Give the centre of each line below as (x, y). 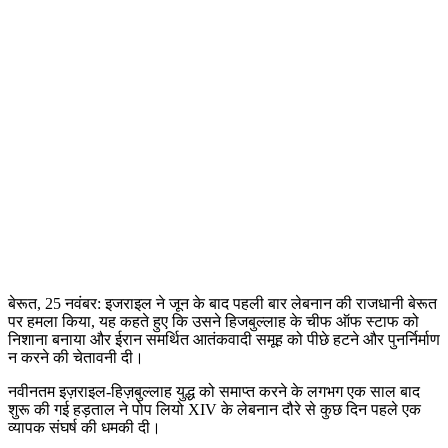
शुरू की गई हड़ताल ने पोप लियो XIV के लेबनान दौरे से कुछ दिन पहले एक (214, 410)
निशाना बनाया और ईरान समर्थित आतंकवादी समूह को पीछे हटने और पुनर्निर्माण (224, 340)
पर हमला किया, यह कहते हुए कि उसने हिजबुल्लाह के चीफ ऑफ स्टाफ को (213, 322)
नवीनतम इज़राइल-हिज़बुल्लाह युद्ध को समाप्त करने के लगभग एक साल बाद (214, 392)
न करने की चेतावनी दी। (76, 358)
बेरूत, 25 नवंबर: (56, 304)
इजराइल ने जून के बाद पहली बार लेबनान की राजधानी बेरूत (271, 304)
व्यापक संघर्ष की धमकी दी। (84, 428)
